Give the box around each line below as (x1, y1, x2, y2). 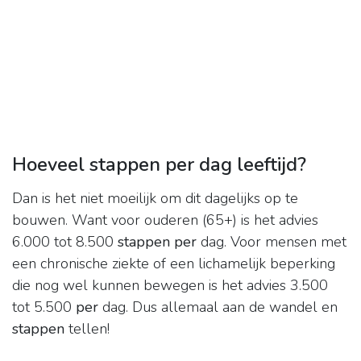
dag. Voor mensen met (197, 232, 346, 252)
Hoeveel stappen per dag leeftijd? (12, 151, 306, 178)
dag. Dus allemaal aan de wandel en (98, 297, 338, 317)
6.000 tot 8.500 (12, 232, 118, 252)
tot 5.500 (12, 297, 76, 317)
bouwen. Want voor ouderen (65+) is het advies (12, 210, 318, 230)
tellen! (64, 319, 110, 339)
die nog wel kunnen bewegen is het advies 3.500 (12, 276, 328, 296)
